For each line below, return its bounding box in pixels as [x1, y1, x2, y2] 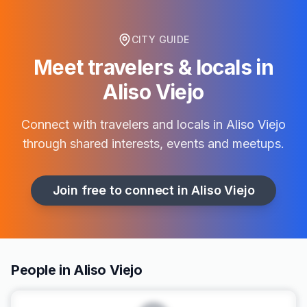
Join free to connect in [52, 183, 192, 197]
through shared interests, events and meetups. [23, 136, 284, 151]
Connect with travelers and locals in [21, 117, 226, 132]
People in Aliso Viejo [11, 262, 143, 278]
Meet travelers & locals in [33, 55, 274, 79]
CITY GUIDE [131, 34, 190, 45]
